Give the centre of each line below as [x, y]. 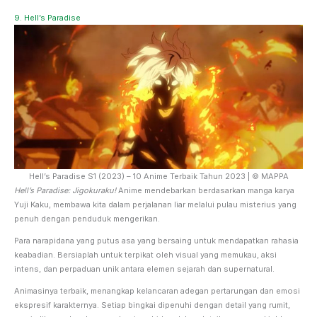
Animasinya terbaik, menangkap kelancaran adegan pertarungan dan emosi [157, 290]
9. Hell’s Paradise [47, 17]
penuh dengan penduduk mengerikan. [87, 218]
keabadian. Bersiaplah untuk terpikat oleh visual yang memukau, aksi [145, 254]
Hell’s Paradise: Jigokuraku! [65, 190]
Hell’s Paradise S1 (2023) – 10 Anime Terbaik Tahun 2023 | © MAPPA [158, 176]
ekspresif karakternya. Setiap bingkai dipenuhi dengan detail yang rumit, [152, 305]
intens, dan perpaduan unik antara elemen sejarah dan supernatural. [145, 269]
